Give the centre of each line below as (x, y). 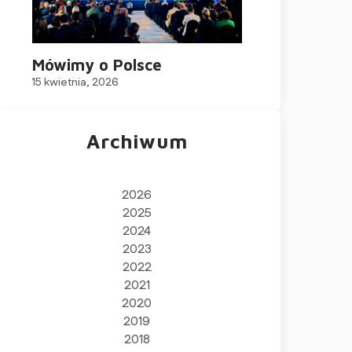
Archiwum (137, 141)
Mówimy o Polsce (97, 65)
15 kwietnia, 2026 (75, 82)
